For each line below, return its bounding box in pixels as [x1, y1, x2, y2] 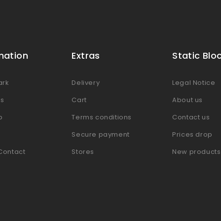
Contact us [172, 112, 210, 122]
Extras [72, 49, 100, 62]
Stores [72, 147, 94, 156]
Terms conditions [72, 112, 132, 122]
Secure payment [72, 129, 130, 139]
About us [172, 95, 203, 105]
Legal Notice [172, 77, 216, 87]
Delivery [72, 77, 100, 87]
